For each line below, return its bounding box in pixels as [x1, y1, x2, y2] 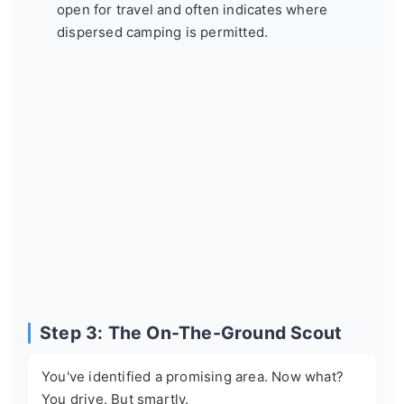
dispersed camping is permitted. [57, 23, 269, 41]
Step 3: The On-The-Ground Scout [40, 322, 343, 344]
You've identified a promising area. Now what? [41, 368, 344, 386]
